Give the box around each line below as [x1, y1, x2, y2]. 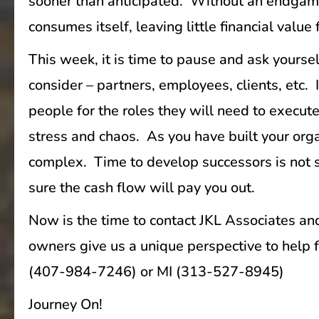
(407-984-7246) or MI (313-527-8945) [28, 262, 284, 281]
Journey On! [28, 295, 103, 314]
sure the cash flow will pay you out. [28, 178, 255, 197]
